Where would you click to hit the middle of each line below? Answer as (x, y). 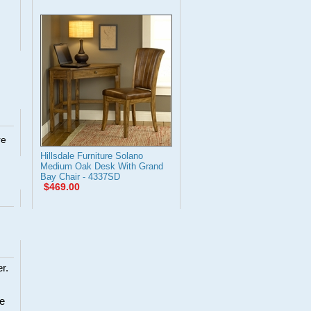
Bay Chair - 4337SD (80, 177)
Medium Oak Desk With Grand (102, 166)
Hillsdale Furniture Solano (92, 156)
